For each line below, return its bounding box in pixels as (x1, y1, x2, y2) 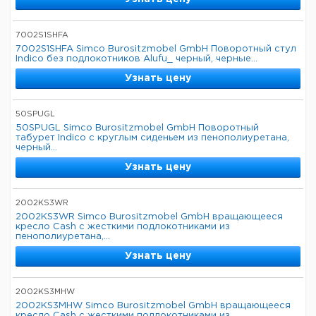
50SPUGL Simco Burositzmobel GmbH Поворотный (16, 124, 259, 132)
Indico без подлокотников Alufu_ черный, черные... (16, 55, 257, 63)
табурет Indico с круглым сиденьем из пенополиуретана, (16, 134, 289, 142)
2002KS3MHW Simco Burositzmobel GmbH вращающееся (16, 302, 291, 310)
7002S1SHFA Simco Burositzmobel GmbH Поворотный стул (16, 45, 296, 53)
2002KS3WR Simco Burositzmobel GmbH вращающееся (16, 213, 283, 221)
